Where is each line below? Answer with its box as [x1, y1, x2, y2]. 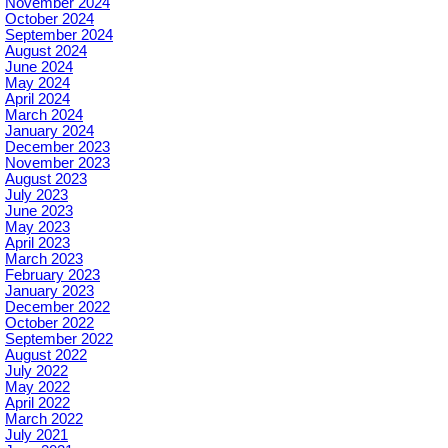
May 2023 [5, 219, 70, 236]
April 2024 [5, 91, 70, 108]
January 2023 [5, 283, 94, 300]
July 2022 [5, 363, 68, 380]
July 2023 [5, 187, 68, 204]
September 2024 [5, 27, 113, 44]
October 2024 [5, 11, 94, 28]
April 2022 [5, 395, 70, 412]
